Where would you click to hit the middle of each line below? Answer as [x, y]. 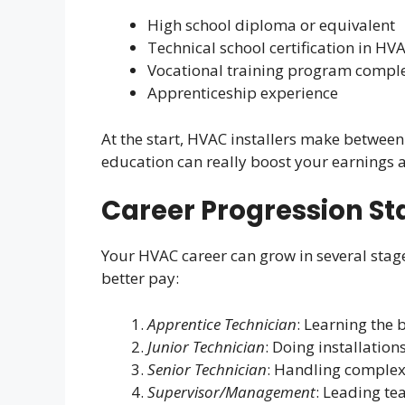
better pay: [140, 278]
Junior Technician [206, 346]
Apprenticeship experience [243, 93]
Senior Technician [207, 369]
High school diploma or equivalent [271, 25]
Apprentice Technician [222, 324]
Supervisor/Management [231, 391]
